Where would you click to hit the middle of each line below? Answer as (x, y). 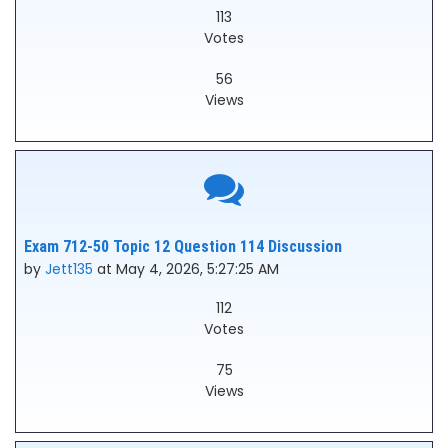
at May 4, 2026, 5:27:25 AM (186, 269)
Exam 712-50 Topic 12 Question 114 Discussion (183, 246)
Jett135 (69, 269)
